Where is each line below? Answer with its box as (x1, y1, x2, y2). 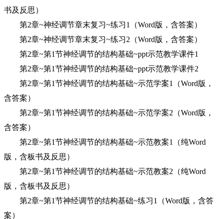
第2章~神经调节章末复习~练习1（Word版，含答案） (4, 21, 202, 29)
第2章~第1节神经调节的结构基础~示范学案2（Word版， (4, 109, 214, 117)
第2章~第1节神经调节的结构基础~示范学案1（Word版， (4, 79, 214, 88)
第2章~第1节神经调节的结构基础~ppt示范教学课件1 (4, 50, 198, 58)
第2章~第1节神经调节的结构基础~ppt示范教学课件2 (4, 65, 198, 73)
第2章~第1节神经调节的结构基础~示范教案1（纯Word (4, 138, 206, 146)
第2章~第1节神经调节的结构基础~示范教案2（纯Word (4, 167, 206, 175)
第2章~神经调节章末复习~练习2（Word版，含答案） (4, 35, 202, 44)
